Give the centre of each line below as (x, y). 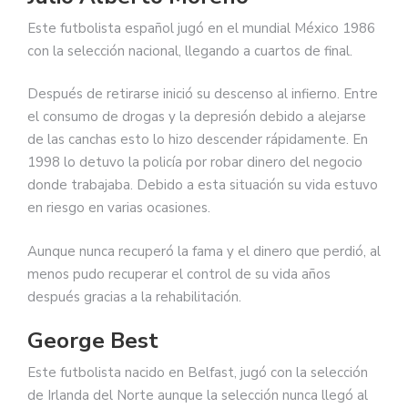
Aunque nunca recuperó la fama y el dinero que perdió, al (204, 251)
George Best (93, 341)
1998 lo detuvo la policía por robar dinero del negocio (195, 163)
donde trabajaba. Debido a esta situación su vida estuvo (203, 185)
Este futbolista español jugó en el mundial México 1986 (201, 28)
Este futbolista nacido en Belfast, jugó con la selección (198, 373)
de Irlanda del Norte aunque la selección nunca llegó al (198, 396)
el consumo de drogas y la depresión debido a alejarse (197, 117)
